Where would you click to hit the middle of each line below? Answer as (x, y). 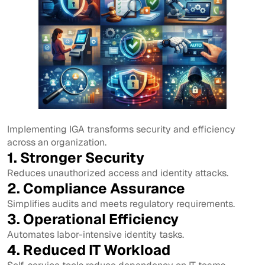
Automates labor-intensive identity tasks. (96, 234)
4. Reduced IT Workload (89, 250)
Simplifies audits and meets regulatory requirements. (121, 203)
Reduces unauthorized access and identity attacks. (118, 173)
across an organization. (57, 142)
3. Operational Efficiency (93, 219)
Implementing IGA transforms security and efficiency (121, 129)
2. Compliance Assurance (96, 188)
